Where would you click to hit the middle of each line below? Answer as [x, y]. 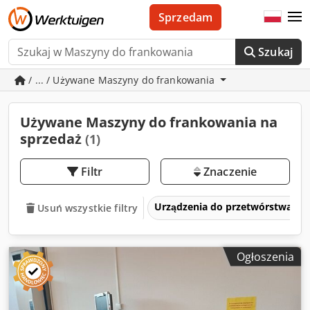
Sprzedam [185, 17]
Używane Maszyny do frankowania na [149, 122]
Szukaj [275, 52]
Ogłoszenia [265, 256]
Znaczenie [229, 172]
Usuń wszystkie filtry [88, 208]
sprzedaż [53, 139]
